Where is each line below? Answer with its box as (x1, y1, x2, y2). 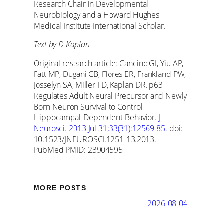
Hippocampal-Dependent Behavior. (34, 112, 159, 123)
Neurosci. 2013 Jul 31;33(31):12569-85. (34, 123, 168, 134)
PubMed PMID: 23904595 (34, 145, 123, 156)
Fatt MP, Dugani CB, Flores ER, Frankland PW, (34, 69, 186, 80)
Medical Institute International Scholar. (34, 20, 166, 31)
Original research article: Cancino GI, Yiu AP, (34, 58, 184, 69)
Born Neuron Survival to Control (34, 101, 143, 112)
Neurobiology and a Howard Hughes (34, 9, 159, 20)
